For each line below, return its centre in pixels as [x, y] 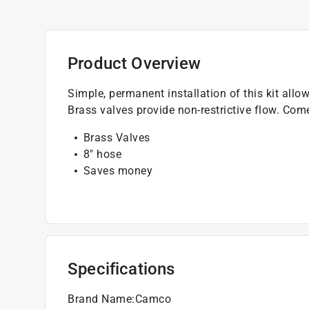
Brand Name [100, 299]
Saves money [118, 170]
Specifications [121, 269]
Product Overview [134, 63]
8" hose [102, 154]
